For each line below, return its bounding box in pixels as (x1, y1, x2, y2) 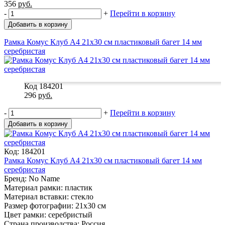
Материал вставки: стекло (4, 192, 93, 201)
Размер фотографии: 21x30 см (4, 201, 106, 210)
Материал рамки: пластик (4, 183, 92, 192)
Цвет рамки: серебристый (4, 210, 92, 219)
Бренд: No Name (4, 174, 60, 183)
